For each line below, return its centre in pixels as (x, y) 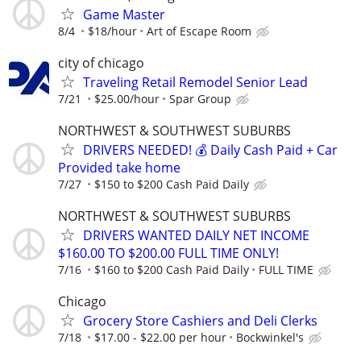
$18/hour (112, 31)
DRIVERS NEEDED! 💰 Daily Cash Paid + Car (210, 150)
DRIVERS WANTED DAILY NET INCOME (196, 236)
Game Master (124, 14)
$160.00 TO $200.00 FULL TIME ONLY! (168, 253)
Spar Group (200, 98)
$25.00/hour (127, 98)
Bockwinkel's (270, 338)
